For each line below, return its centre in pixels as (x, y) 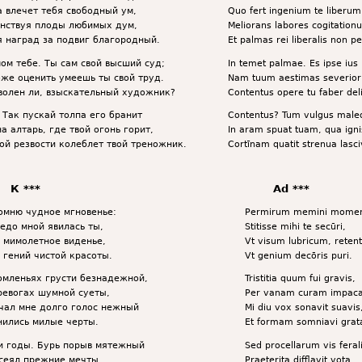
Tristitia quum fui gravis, (300, 278)
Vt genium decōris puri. (298, 255)
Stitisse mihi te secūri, (295, 226)
